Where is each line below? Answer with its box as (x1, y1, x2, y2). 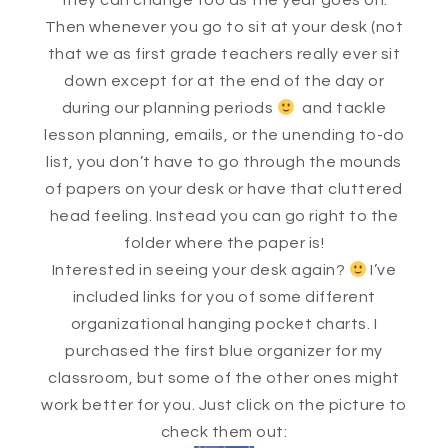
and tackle (295, 100, 387, 117)
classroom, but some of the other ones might (48, 370, 400, 387)
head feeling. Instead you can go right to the (49, 208, 399, 225)
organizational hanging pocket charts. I (70, 316, 378, 333)
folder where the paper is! (124, 235, 324, 252)
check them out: (160, 424, 288, 441)
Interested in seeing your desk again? (51, 262, 349, 279)
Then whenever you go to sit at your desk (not (44, 19, 404, 36)
